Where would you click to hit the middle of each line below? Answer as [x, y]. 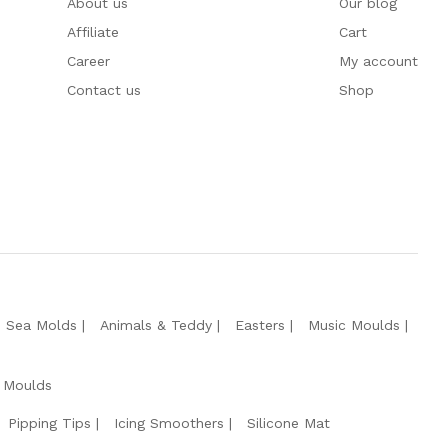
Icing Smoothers [169, 422]
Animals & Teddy [156, 324]
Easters [260, 324]
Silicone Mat [288, 422]
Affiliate [92, 32]
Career [88, 61]
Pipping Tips [49, 422]
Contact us [103, 90]
